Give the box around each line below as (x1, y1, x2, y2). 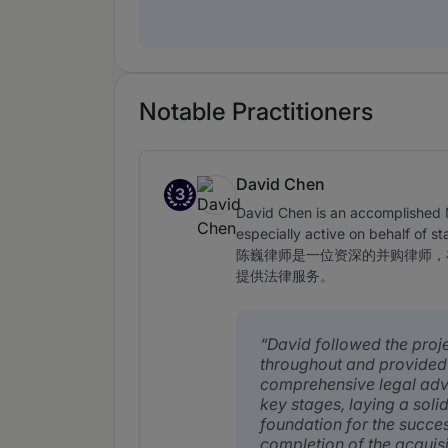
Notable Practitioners (139, 97, 373, 127)
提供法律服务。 (236, 267, 334, 285)
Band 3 (163, 195, 215, 216)
